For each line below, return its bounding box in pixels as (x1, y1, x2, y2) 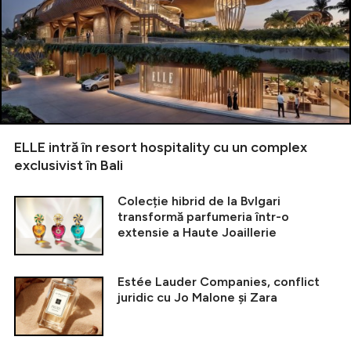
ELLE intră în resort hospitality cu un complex (14, 139, 307, 157)
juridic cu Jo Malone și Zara (118, 290, 277, 306)
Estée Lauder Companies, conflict (118, 274, 320, 290)
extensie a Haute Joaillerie (118, 225, 277, 241)
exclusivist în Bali (14, 157, 123, 175)
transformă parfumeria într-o (118, 209, 289, 225)
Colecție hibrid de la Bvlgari (118, 194, 280, 209)
